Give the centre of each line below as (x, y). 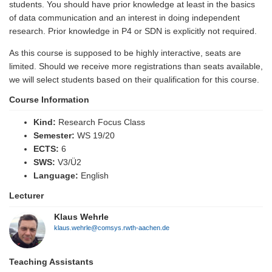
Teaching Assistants (51, 261)
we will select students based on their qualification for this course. (134, 79)
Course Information (49, 99)
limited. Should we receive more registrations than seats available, (136, 66)
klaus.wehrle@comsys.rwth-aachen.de (111, 227)
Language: (56, 176)
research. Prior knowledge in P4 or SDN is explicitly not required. (133, 31)
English (93, 176)
